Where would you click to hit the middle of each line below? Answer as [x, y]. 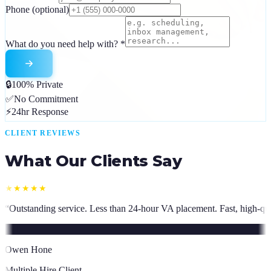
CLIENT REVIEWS [43, 133]
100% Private [37, 85]
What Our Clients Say [93, 161]
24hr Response [40, 112]
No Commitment [46, 99]
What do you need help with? [63, 44]
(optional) [51, 10]
